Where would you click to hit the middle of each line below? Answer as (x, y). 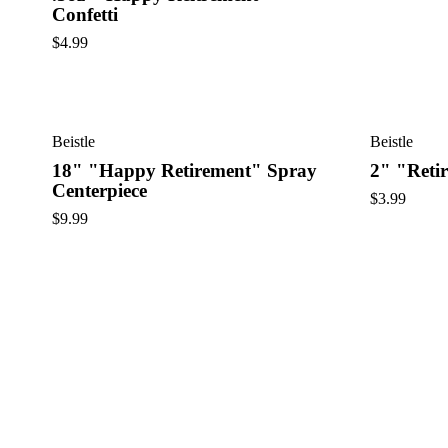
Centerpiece (99, 190)
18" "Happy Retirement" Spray (184, 170)
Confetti (85, 14)
